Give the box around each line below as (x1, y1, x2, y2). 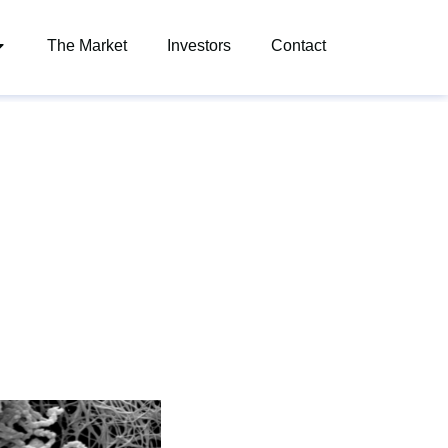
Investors (167, 37, 231, 54)
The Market (47, 37, 127, 54)
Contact (271, 37, 326, 54)
